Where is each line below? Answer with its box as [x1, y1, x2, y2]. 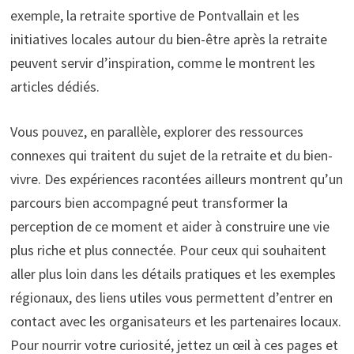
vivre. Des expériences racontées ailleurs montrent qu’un [9, 170, 343, 189]
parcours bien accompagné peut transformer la [9, 194, 288, 213]
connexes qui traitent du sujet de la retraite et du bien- [9, 146, 333, 165]
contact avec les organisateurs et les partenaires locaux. [9, 312, 341, 331]
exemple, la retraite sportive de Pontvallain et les [9, 6, 299, 25]
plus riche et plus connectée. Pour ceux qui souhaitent [9, 241, 326, 260]
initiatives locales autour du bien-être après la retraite [9, 30, 327, 49]
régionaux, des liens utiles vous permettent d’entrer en [9, 288, 333, 307]
